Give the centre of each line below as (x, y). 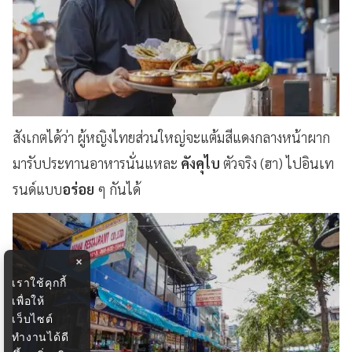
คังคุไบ (200, 163)
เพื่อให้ (28, 301)
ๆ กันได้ (119, 189)
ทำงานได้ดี (40, 337)
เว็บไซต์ (33, 319)
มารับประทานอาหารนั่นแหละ (97, 163)
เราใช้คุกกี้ (39, 282)
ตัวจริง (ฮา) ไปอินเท (277, 163)
